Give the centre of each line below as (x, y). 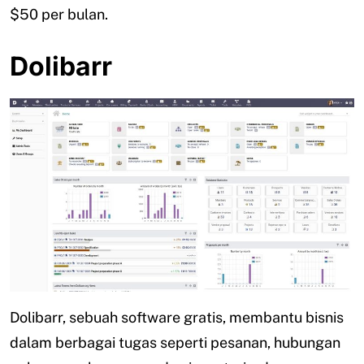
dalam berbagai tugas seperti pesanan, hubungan (175, 343)
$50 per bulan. (59, 14)
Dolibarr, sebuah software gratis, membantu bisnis (177, 318)
